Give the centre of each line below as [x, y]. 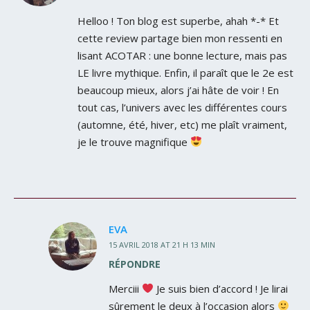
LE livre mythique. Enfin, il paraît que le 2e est [185, 72]
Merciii [125, 288]
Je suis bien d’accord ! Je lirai [221, 288]
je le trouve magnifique [134, 142]
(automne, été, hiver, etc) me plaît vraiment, [182, 124]
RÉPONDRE [135, 264]
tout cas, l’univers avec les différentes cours [182, 107]
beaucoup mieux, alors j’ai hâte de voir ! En [178, 90]
